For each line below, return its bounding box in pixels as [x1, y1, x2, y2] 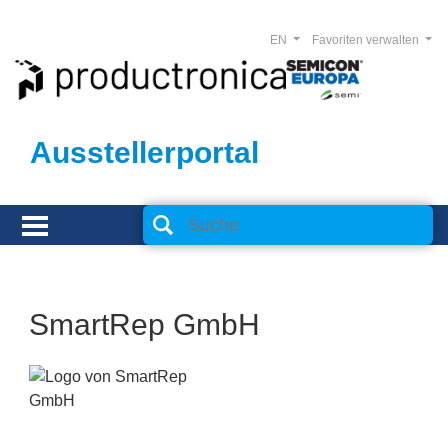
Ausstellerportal [30, 136, 259, 169]
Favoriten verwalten [311, 33, 422, 47]
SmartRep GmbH [29, 308, 260, 341]
